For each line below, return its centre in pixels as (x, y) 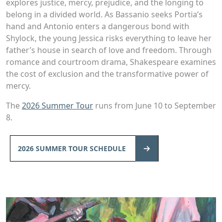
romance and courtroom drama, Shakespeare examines (111, 62)
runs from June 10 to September (155, 105)
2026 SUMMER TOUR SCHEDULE (73, 148)
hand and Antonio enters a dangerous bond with (98, 26)
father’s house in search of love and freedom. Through (109, 50)
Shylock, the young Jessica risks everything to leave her (109, 38)
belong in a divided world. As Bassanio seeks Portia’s (104, 14)
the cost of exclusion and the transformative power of (107, 74)
